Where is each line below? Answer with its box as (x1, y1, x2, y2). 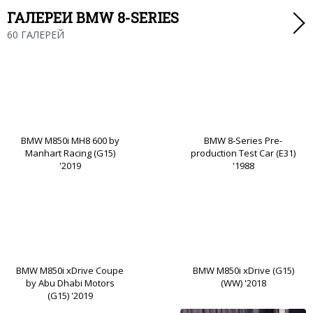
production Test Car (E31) (191, 146, 296, 159)
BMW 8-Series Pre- (204, 133, 282, 147)
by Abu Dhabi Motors (25, 276, 115, 289)
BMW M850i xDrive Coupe (16, 263, 124, 277)
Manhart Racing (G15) (24, 146, 115, 159)
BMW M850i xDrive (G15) (192, 263, 294, 277)
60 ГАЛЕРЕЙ (7, 27, 64, 41)
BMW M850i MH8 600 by (20, 133, 119, 147)
